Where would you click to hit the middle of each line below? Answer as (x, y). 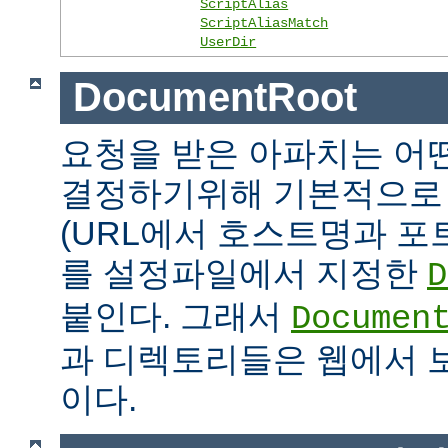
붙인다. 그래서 (175, 316)
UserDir (228, 41)
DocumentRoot (214, 97)
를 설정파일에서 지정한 (243, 273)
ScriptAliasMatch (264, 22)
